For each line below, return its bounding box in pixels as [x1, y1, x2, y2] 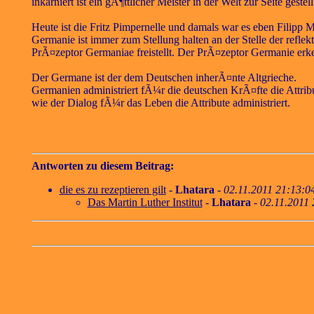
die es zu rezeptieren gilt [59, 184, 166, 196]
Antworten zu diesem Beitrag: [31, 160, 174, 172]
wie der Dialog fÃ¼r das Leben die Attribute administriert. [31, 97, 290, 109]
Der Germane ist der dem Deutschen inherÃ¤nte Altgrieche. [31, 71, 296, 84]
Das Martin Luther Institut [87, 196, 203, 209]
